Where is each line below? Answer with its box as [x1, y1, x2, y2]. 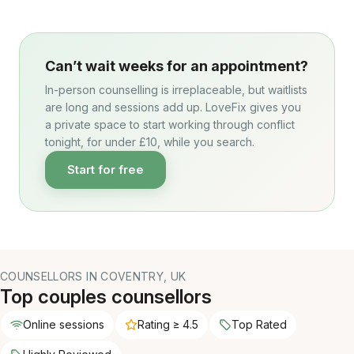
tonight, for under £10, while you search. [45, 135, 254, 149]
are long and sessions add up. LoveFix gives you [45, 100, 301, 114]
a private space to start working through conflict [45, 118, 295, 131]
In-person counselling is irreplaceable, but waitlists [45, 83, 307, 96]
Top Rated [232, 318, 287, 331]
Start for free [67, 162, 144, 177]
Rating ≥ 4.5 [137, 318, 198, 331]
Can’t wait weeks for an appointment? [45, 58, 308, 74]
